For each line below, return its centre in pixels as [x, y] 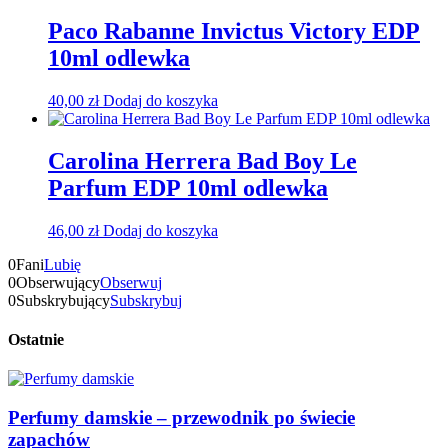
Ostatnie [36, 340]
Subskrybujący [63, 300]
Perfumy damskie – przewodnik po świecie [181, 417]
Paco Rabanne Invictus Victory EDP [234, 31]
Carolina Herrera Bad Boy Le [202, 160]
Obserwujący [58, 282]
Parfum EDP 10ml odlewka [188, 187]
